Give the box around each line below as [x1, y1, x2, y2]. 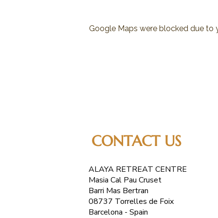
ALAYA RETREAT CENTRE [89, 164, 187, 175]
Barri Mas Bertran [89, 185, 148, 196]
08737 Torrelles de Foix [89, 196, 174, 207]
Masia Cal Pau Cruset [89, 175, 162, 185]
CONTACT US [91, 132, 182, 150]
